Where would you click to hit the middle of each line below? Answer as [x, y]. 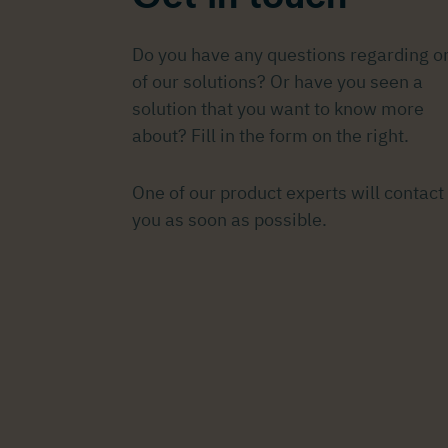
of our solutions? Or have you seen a [277, 82]
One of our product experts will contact [288, 193]
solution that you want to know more [278, 109]
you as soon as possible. [229, 220]
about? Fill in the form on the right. [270, 136]
